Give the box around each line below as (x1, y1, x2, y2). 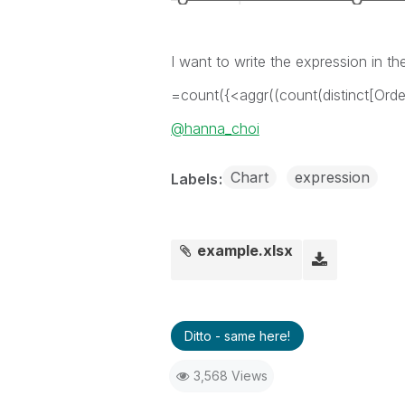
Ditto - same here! (184, 328, 290, 344)
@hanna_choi (170, 119, 259, 137)
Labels (170, 170, 221, 188)
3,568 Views (193, 368, 268, 383)
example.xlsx (197, 241, 294, 259)
